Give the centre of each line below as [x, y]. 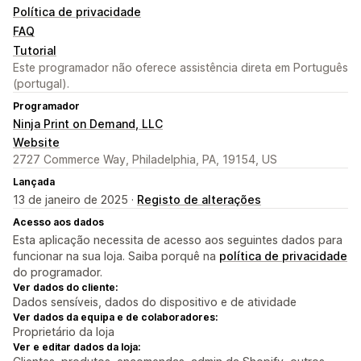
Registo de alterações [199, 200]
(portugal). [41, 84]
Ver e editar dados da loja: [77, 347]
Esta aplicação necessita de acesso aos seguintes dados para [178, 240]
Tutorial [35, 51]
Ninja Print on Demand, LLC [88, 124]
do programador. [58, 272]
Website [36, 143]
